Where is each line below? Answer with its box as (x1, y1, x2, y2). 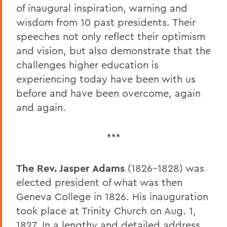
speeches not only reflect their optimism (16, 30, 205, 43)
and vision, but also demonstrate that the (16, 44, 211, 57)
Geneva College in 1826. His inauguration (16, 190, 208, 203)
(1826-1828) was (125, 162, 204, 175)
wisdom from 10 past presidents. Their (16, 16, 196, 29)
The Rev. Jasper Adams (16, 162, 125, 175)
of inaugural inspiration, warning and (16, 2, 187, 15)
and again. (16, 101, 66, 114)
